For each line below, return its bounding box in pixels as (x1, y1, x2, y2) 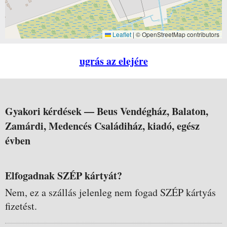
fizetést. (5, 199, 37, 213)
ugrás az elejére (79, 54, 148, 68)
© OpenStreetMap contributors (134, 30, 219, 39)
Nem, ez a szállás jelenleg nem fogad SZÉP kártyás (5, 185, 216, 199)
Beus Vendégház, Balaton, (97, 104, 208, 119)
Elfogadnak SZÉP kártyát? (5, 168, 122, 183)
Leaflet (111, 30, 131, 39)
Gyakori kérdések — (5, 104, 97, 119)
